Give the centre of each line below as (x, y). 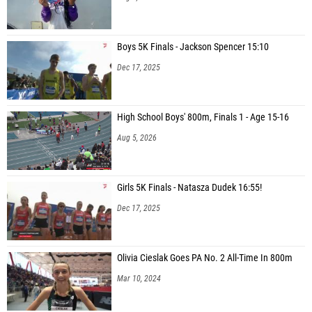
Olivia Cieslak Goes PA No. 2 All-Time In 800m (205, 258)
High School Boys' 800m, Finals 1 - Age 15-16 (203, 117)
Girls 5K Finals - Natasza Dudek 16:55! (189, 187)
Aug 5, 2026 (137, 138)
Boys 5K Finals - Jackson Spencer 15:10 (193, 47)
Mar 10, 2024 (139, 278)
